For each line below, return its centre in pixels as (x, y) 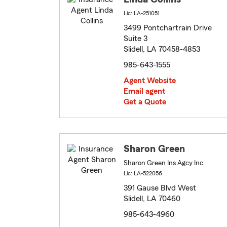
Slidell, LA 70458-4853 (162, 49)
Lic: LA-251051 (142, 13)
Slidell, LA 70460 (152, 199)
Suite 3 (136, 39)
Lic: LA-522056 (143, 174)
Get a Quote (145, 102)
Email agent (144, 91)
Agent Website (150, 81)
